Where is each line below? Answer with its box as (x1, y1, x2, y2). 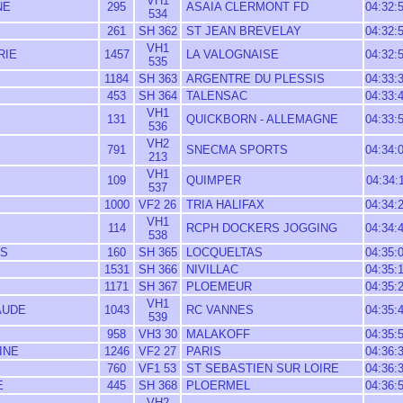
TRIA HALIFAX (183, 198, 264, 211)
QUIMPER (183, 174, 241, 187)
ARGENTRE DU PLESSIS (183, 72, 325, 85)
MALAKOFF (183, 327, 250, 341)
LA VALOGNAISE (183, 48, 279, 61)
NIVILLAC (183, 263, 238, 276)
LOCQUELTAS (183, 246, 263, 259)
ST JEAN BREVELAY (183, 24, 301, 38)
